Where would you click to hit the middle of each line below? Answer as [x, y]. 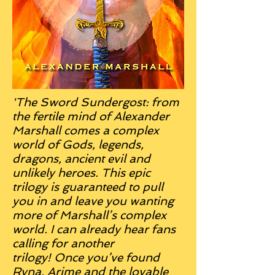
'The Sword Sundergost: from [96, 102]
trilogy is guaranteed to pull [88, 187]
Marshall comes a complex [86, 130]
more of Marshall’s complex [89, 215]
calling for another [63, 243]
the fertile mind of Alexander [91, 116]
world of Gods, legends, [78, 145]
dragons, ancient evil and [81, 159]
